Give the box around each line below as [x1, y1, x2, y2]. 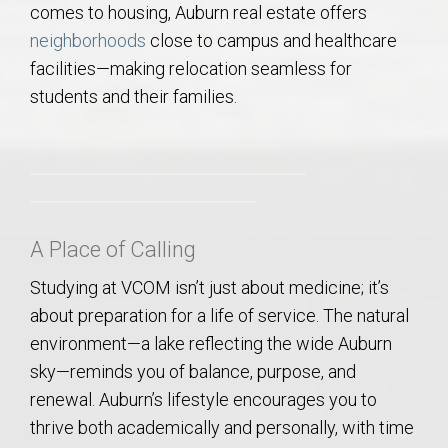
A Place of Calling [30, 236, 196, 262]
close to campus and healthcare [146, 29, 397, 51]
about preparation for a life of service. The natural [30, 304, 409, 326]
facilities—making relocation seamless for [30, 57, 352, 79]
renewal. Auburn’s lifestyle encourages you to [30, 388, 377, 410]
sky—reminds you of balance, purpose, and [30, 360, 356, 382]
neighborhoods [30, 29, 146, 51]
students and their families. [30, 85, 237, 107]
